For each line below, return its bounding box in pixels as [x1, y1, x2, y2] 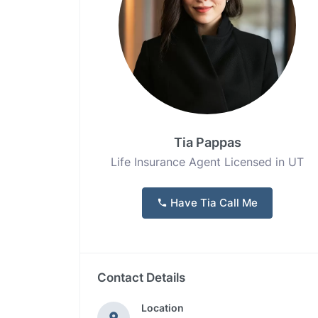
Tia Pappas [173, 135, 241, 150]
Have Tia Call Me [168, 196, 258, 209]
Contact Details [97, 270, 185, 285]
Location [141, 302, 184, 314]
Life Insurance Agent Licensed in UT [111, 155, 304, 169]
